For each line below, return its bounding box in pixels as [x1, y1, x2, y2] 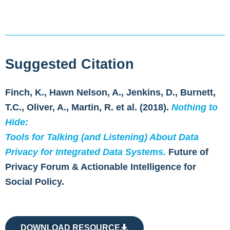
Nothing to [171, 102, 218, 113]
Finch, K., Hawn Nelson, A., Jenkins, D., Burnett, [5, 87, 216, 98]
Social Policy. [5, 177, 64, 187]
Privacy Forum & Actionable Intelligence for [5, 162, 196, 172]
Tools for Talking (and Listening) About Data [5, 132, 199, 143]
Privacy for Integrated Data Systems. [5, 147, 166, 158]
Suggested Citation [5, 56, 134, 72]
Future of [166, 147, 208, 158]
